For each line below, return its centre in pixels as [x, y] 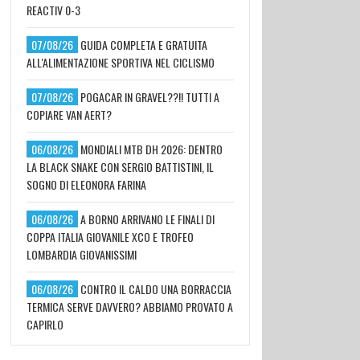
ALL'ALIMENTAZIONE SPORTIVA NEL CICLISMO [120, 62]
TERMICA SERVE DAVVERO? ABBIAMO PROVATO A [129, 306]
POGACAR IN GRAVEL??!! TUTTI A [149, 96]
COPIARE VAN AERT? [69, 114]
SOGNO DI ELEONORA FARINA [86, 184]
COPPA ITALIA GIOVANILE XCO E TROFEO [110, 236]
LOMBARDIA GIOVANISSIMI [81, 254]
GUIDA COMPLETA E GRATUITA [143, 44]
